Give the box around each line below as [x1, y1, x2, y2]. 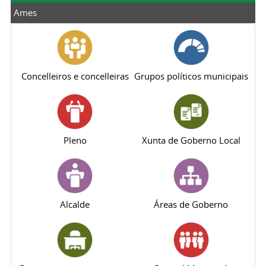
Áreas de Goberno [154, 198, 229, 210]
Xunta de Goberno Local [141, 134, 240, 146]
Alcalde [60, 198, 90, 210]
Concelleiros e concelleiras [21, 70, 129, 82]
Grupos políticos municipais [134, 70, 248, 82]
